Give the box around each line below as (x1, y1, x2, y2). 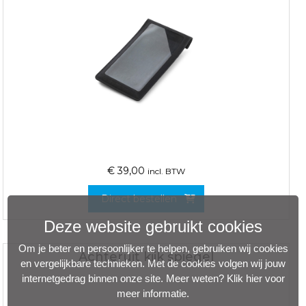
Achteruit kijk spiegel (78, 249, 214, 264)
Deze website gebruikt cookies (44, 217, 262, 236)
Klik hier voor (226, 272, 285, 284)
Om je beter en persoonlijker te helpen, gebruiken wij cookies (18, 242, 288, 254)
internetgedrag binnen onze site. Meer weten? (21, 272, 227, 284)
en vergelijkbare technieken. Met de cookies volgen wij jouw (20, 257, 286, 269)
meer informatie (117, 287, 186, 299)
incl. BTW (147, 166, 185, 177)
